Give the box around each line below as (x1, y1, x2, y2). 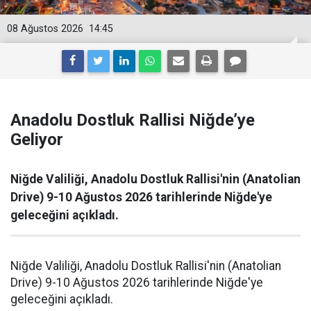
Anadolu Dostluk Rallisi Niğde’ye (10, 110, 255, 130)
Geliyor (10, 129, 63, 149)
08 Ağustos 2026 (7, 22, 83, 35)
